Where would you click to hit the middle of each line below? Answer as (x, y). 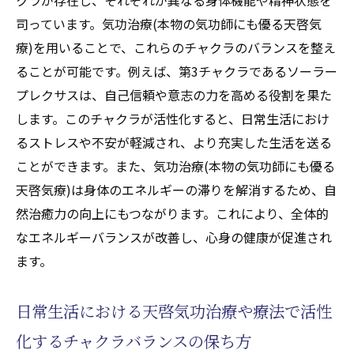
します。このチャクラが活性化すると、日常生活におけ (173, 118)
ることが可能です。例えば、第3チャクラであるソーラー (177, 71)
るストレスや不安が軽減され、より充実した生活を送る (174, 142)
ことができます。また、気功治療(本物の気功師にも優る (175, 166)
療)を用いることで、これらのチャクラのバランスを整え (176, 47)
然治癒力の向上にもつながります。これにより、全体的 (172, 213)
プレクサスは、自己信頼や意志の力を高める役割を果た (174, 94)
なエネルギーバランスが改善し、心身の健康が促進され (174, 237)
